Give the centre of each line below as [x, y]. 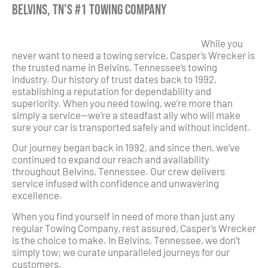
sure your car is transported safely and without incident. [131, 127]
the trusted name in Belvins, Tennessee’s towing [115, 67]
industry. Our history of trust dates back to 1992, [114, 79]
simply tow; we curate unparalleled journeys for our [121, 252]
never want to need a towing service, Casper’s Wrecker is [133, 55]
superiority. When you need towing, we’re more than [122, 103]
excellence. [37, 195]
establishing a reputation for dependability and [112, 91]
